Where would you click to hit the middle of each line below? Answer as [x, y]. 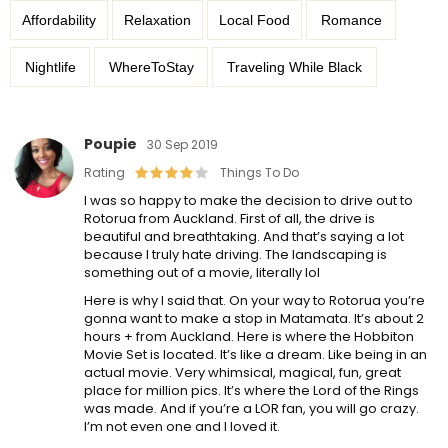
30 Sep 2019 [182, 144]
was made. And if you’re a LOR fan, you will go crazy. [251, 408]
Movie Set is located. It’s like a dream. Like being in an [255, 354]
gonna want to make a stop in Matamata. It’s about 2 [254, 318]
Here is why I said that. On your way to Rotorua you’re [254, 300]
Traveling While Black [294, 67]
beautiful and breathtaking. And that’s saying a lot [244, 236]
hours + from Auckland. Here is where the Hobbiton [249, 336]
